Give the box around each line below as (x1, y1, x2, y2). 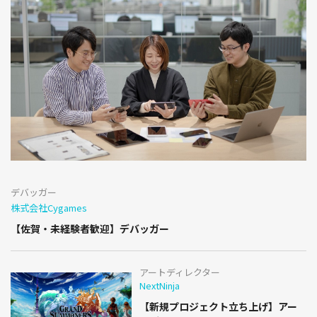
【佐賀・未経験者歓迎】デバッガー (11, 221, 169, 236)
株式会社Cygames (11, 200, 87, 214)
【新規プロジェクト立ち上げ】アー (139, 299, 297, 313)
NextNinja (139, 278, 180, 292)
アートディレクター (139, 265, 220, 279)
